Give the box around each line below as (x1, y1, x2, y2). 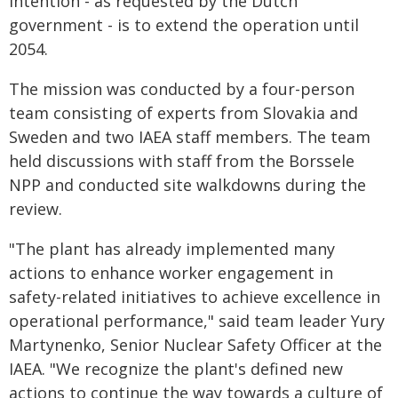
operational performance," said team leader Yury (9, 310, 385, 331)
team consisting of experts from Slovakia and (9, 102, 358, 123)
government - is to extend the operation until (9, 14, 359, 36)
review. (9, 198, 62, 219)
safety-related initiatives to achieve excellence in (9, 286, 380, 307)
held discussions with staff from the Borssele (9, 150, 354, 171)
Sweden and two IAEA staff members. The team (9, 126, 370, 147)
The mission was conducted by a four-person (9, 78, 354, 99)
